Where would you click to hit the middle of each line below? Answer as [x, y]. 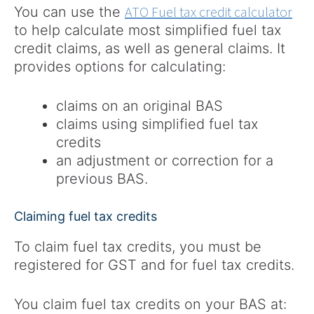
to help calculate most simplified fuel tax [148, 30]
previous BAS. [102, 179]
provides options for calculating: [120, 67]
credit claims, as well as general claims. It [150, 49]
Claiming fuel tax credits [86, 217]
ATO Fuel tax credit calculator [209, 12]
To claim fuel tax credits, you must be [138, 247]
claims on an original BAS [139, 106]
